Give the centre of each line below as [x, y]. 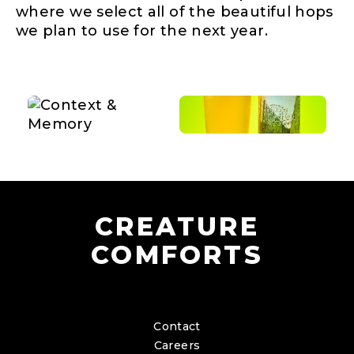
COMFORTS [177, 254]
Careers [177, 345]
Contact [177, 326]
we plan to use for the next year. [142, 30]
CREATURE [177, 226]
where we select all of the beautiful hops [175, 11]
